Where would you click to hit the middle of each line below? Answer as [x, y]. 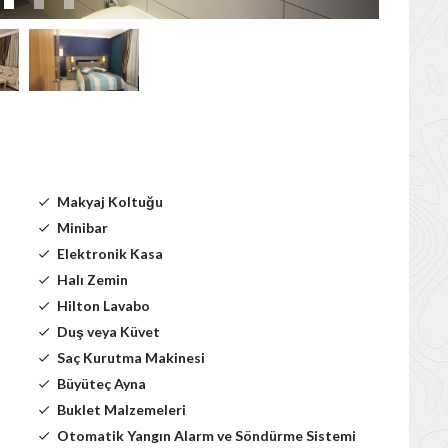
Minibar [82, 228]
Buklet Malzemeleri [121, 410]
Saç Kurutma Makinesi [131, 358]
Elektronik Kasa [110, 254]
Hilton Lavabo [103, 306]
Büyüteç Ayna [101, 384]
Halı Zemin [92, 280]
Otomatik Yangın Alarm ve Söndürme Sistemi [206, 436]
